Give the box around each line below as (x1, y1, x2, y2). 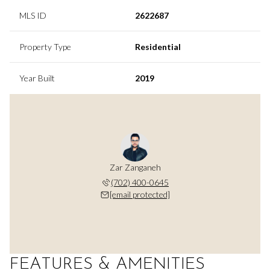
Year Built (19, 72, 55, 83)
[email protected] (110, 189, 170, 199)
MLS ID (19, 10, 46, 20)
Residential (135, 41, 181, 52)
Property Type (19, 41, 71, 52)
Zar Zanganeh (109, 162, 161, 172)
